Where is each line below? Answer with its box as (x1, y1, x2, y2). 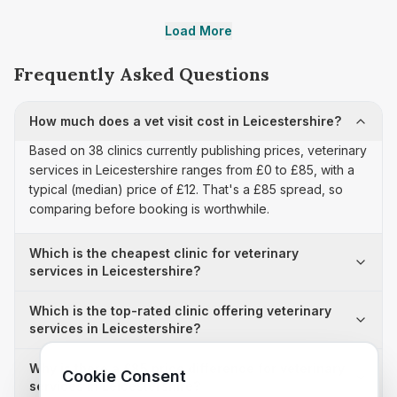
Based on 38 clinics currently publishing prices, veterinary (29, 143, 367, 158)
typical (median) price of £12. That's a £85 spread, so (29, 182, 343, 197)
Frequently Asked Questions (14, 63, 269, 85)
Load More (165, 23, 232, 38)
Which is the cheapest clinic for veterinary (29, 245, 299, 261)
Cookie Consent (62, 367, 186, 385)
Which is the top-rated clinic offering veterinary (29, 303, 331, 318)
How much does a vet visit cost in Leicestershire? (29, 113, 341, 128)
